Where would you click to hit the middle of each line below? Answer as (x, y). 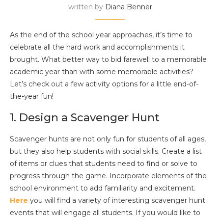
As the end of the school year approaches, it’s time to (101, 35)
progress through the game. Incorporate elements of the (108, 176)
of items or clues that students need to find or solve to (104, 164)
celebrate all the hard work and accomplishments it (97, 47)
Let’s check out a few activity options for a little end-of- (104, 84)
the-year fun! (32, 96)
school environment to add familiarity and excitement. (103, 188)
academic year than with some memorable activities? (102, 72)
